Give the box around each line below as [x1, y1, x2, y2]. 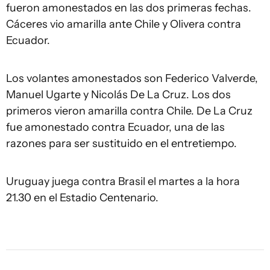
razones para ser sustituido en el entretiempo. [6, 137, 239, 150]
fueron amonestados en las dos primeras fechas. [6, 1, 251, 14]
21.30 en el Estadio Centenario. [6, 191, 161, 204]
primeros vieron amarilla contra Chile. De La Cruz [6, 104, 253, 118]
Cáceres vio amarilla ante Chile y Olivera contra [6, 17, 241, 31]
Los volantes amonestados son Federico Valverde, [6, 72, 258, 85]
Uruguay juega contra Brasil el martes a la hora [6, 175, 240, 188]
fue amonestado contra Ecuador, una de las [6, 121, 225, 134]
